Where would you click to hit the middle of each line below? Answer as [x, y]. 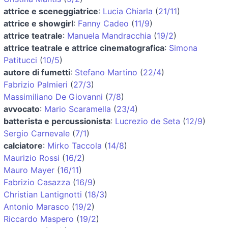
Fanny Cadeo [103, 23]
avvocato [22, 109]
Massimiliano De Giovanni [53, 96]
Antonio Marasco [36, 206]
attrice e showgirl [38, 23]
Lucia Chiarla [128, 11]
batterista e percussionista [57, 121]
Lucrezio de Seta [148, 121]
